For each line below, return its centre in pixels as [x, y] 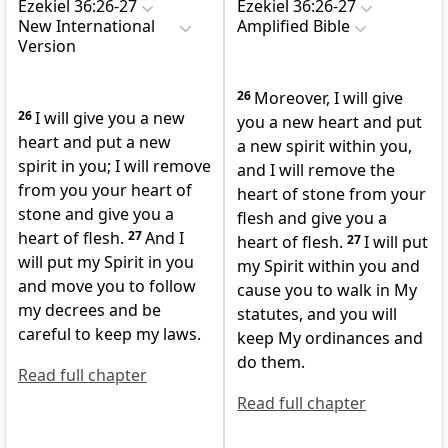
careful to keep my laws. [109, 334]
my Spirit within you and [328, 266]
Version [47, 46]
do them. [271, 362]
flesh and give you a [312, 218]
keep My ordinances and [330, 338]
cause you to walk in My [327, 290]
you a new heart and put [329, 122]
